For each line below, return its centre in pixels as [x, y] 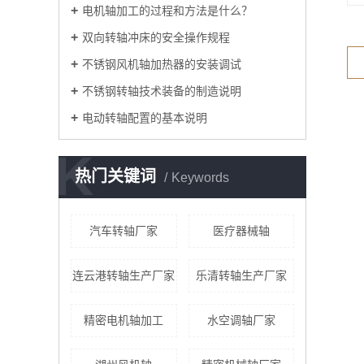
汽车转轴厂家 [124, 231]
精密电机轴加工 [124, 320]
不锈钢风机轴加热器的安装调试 [162, 64]
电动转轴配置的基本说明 [145, 118]
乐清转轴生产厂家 [241, 275]
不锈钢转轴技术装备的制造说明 [162, 91]
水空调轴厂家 [241, 320]
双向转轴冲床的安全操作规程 [156, 37]
